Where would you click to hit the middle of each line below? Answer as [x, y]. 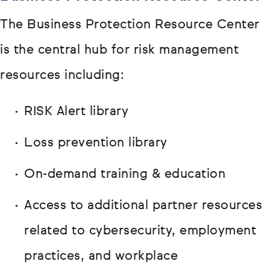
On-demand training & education [125, 175]
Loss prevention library [96, 143]
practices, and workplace [101, 257]
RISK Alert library [76, 112]
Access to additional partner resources [143, 206]
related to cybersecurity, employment [140, 231]
